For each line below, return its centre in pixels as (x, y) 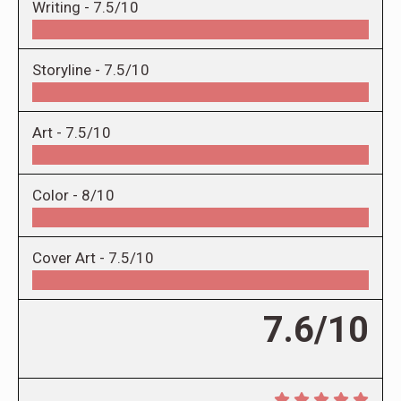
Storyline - (68, 70)
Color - (57, 196)
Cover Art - (70, 258)
